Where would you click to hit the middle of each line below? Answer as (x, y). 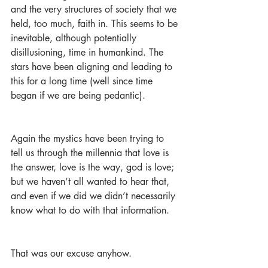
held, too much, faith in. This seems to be (96, 24)
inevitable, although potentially (75, 38)
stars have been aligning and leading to (93, 67)
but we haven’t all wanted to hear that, (92, 182)
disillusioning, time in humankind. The (89, 52)
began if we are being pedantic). (78, 95)
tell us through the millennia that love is (91, 153)
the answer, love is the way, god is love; (94, 167)
